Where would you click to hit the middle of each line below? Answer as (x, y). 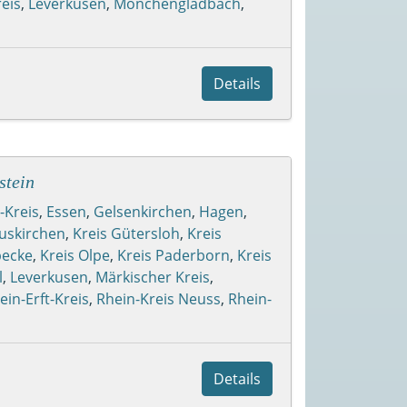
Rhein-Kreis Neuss (159, 298)
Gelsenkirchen (143, 211)
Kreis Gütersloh (126, 233)
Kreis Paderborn (174, 255)
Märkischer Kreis (153, 277)
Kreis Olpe (75, 255)
